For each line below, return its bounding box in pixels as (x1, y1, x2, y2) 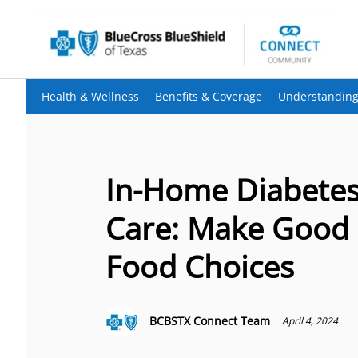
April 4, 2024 (282, 314, 338, 328)
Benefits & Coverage (155, 89, 262, 104)
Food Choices (105, 245, 294, 287)
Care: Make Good (105, 207, 349, 249)
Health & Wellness (42, 89, 139, 104)
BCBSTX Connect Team (149, 313, 270, 328)
